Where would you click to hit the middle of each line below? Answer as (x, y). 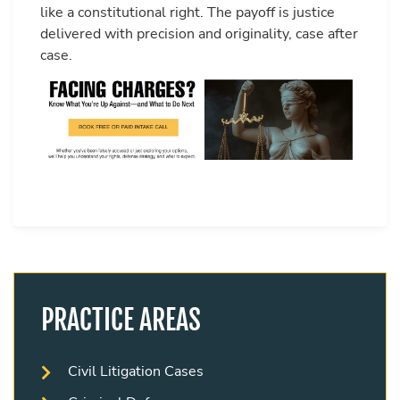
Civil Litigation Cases (136, 371)
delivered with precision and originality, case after (199, 34)
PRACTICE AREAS (121, 320)
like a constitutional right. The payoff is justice (187, 13)
